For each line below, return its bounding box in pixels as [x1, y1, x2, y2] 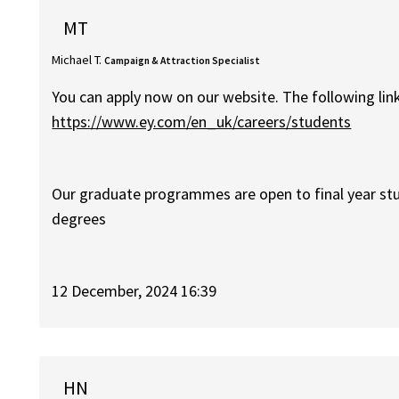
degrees [52, 208, 107, 229]
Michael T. [52, 52, 102, 69]
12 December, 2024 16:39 [52, 280, 217, 301]
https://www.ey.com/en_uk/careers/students [52, 110, 352, 132]
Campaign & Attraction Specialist [104, 54, 261, 68]
